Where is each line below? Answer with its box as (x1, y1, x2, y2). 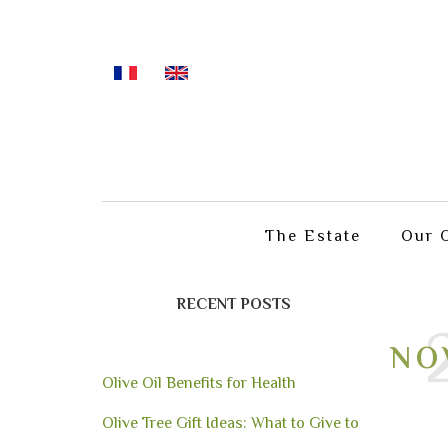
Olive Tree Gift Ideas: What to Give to (102, 414, 359, 432)
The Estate (264, 227, 361, 245)
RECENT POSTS (175, 295, 291, 313)
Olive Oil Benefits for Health (102, 374, 296, 392)
